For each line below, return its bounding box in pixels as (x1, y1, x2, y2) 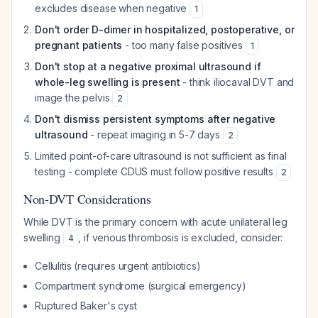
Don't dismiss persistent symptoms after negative (35, 113, 276, 125)
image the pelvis (35, 92, 113, 104)
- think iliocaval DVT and (180, 76, 295, 88)
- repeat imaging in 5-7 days (87, 128, 223, 141)
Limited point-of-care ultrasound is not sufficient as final (35, 150, 287, 162)
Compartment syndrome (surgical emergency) (35, 280, 246, 292)
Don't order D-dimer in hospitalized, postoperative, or (35, 23, 295, 35)
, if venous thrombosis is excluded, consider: (78, 231, 283, 243)
